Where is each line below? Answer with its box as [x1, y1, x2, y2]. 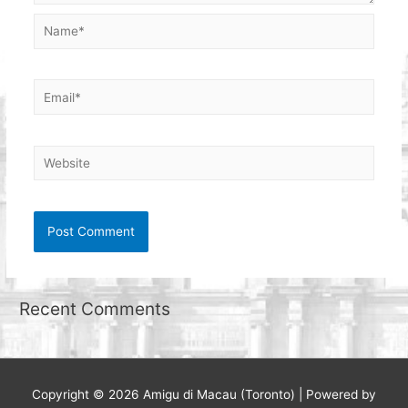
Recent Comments [19, 298, 171, 321]
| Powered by [295, 387, 376, 403]
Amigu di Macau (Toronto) [143, 387, 295, 403]
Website [32, 148, 79, 163]
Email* [32, 82, 70, 97]
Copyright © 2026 [32, 387, 143, 403]
